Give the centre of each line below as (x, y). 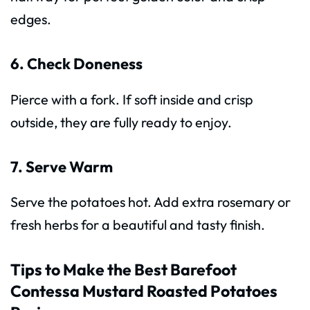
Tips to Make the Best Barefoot (124, 270)
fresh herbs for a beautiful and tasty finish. (138, 225)
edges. (31, 19)
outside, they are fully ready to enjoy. (121, 122)
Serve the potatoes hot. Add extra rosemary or (151, 202)
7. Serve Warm (62, 166)
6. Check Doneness (76, 63)
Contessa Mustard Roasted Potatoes (144, 291)
